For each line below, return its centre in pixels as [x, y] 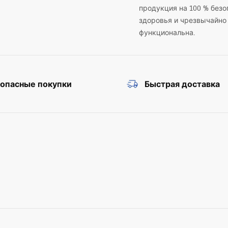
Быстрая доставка [182, 84]
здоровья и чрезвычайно [183, 20]
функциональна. [167, 33]
